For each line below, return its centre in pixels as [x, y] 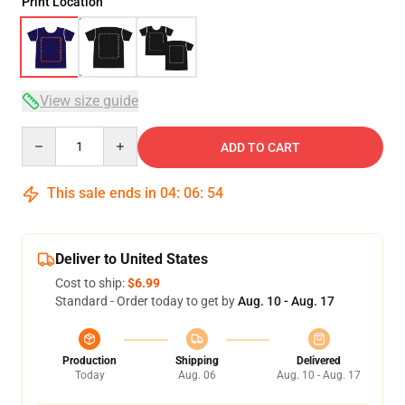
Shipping [197, 361]
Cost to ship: [91, 283]
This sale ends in [102, 193]
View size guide [89, 101]
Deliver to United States [132, 259]
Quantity [46, 135]
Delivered [319, 361]
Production [89, 361]
